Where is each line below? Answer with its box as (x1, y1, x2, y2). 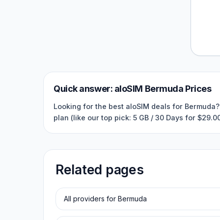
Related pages (55, 162, 144, 177)
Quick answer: (54, 83, 114, 94)
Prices (183, 83, 212, 94)
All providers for (64, 194, 118, 203)
